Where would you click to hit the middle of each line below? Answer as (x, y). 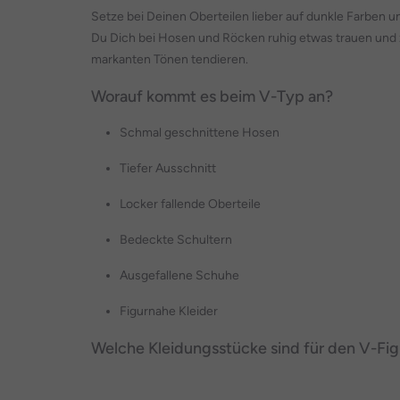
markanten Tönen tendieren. (170, 59)
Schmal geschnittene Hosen (200, 133)
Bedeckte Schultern (176, 240)
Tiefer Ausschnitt (168, 168)
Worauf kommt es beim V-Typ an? (212, 96)
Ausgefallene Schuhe (179, 275)
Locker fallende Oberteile (190, 204)
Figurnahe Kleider (169, 311)
